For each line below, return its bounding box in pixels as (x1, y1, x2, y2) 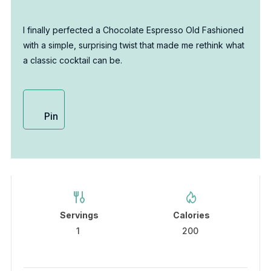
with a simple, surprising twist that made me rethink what (22, 40, 244, 51)
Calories (173, 210, 211, 221)
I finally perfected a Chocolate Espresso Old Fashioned (22, 25, 244, 36)
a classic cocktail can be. (22, 55, 122, 66)
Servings (60, 210, 99, 221)
